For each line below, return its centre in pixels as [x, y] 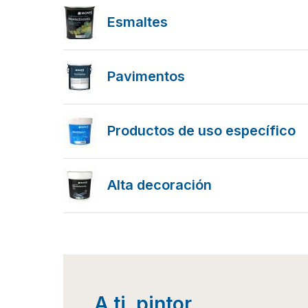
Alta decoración [159, 185]
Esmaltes [137, 22]
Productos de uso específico [201, 130]
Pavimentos [146, 76]
